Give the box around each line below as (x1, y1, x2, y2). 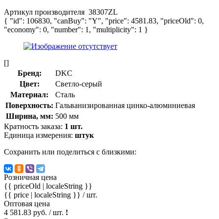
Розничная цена (4, 173, 57, 181)
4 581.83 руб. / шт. (4, 208, 66, 217)
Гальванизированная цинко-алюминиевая (55, 101, 195, 109)
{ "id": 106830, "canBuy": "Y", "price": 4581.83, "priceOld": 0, (4, 16, 204, 25)
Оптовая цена (4, 199, 50, 208)
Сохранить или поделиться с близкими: (4, 147, 136, 156)
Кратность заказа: (4, 122, 65, 131)
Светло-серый (55, 79, 102, 88)
